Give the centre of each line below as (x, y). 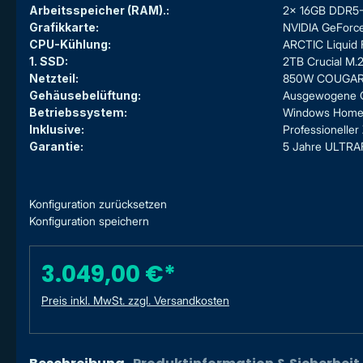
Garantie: (56, 147)
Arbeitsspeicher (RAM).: (99, 11)
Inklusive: (57, 130)
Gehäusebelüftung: (85, 96)
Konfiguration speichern (89, 221)
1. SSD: (49, 62)
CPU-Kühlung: (70, 45)
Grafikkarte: (64, 28)
